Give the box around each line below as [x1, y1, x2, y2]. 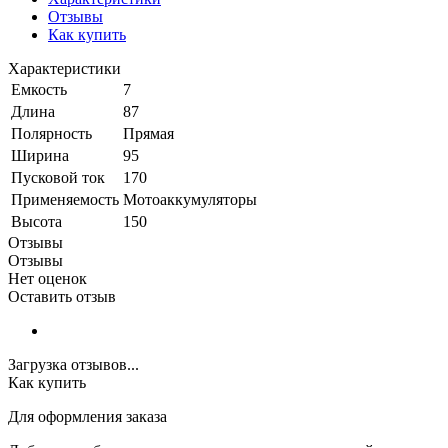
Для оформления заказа [8, 407, 167, 425]
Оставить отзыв [8, 287, 116, 305]
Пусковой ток [11, 168, 105, 186]
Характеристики [8, 59, 121, 77]
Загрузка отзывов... [8, 355, 139, 373]
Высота [11, 212, 62, 230]
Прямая [123, 124, 174, 142]
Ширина [11, 146, 69, 164]
